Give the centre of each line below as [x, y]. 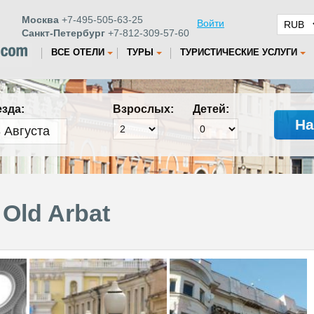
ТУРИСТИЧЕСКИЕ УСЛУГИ [239, 52]
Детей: [211, 109]
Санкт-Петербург [63, 33]
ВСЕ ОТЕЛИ [78, 52]
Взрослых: [143, 109]
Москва [40, 20]
